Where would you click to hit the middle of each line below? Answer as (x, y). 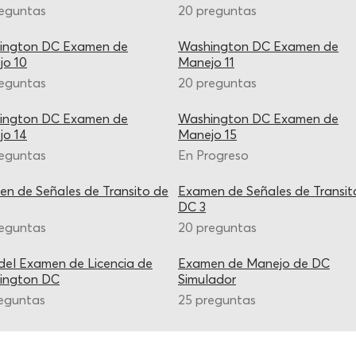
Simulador (207, 279)
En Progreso (213, 155)
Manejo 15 (207, 134)
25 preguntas (217, 300)
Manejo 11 (206, 62)
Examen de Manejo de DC (254, 263)
